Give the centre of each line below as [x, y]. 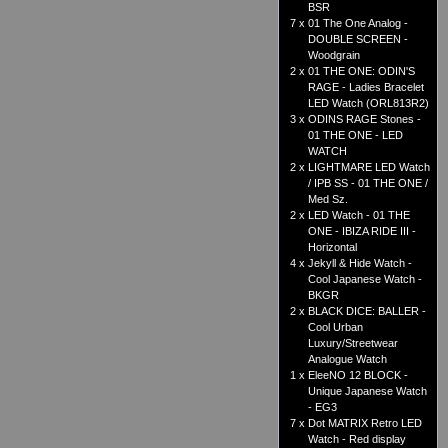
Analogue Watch [347, 359]
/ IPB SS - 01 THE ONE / [368, 183]
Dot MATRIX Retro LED [365, 423]
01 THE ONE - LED [355, 135]
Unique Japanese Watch [367, 391]
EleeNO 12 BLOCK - [358, 375]
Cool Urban [335, 327]
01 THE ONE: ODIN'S [361, 71]
